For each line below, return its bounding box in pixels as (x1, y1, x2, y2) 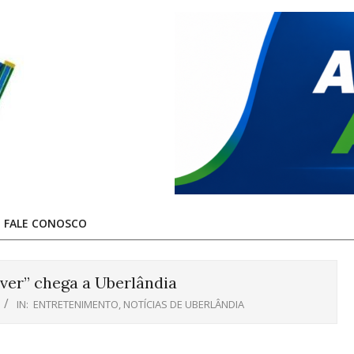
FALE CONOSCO (4, 216, 87, 231)
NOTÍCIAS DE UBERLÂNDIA (123, 297, 244, 311)
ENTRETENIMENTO (33, 297, 119, 311)
